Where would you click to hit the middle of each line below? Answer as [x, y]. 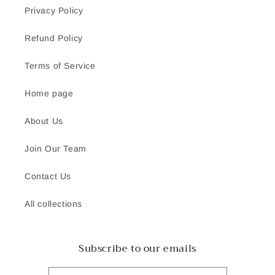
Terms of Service [60, 66]
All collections [53, 204]
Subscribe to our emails [137, 249]
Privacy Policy [54, 10]
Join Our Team [56, 149]
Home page [49, 93]
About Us [44, 121]
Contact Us [48, 176]
